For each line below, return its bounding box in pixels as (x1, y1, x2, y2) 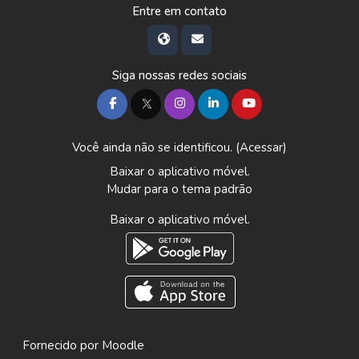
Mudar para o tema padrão (107, 181, 252, 197)
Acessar (240, 139, 283, 155)
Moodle (102, 337, 144, 353)
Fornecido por (22, 337, 102, 353)
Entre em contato (132, 3, 227, 19)
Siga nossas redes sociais (112, 67, 247, 83)
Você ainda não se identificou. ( (72, 139, 240, 155)
